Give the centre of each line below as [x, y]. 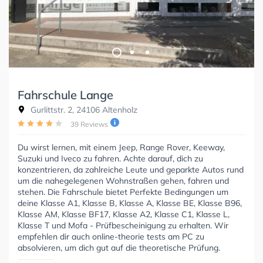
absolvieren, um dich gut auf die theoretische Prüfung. [119, 248]
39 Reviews [89, 124]
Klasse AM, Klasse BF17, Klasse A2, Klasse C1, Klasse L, [124, 215]
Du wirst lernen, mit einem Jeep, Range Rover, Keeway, [121, 148]
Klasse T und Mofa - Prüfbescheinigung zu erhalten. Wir [123, 226]
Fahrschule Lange [65, 95]
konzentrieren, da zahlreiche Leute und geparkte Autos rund [131, 170]
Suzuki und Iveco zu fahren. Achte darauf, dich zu [110, 159]
